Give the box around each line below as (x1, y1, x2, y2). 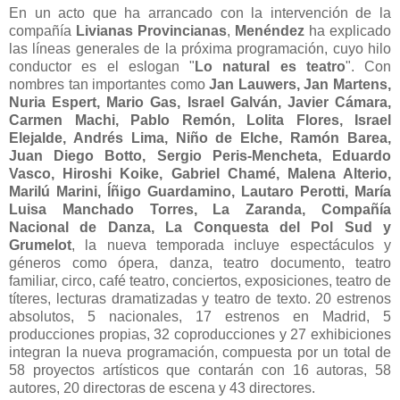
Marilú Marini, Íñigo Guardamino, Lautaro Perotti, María (9, 184, 391, 200)
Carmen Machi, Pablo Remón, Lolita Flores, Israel (9, 112, 391, 129)
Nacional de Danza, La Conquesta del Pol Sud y (9, 220, 391, 236)
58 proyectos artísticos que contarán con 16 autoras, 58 (9, 362, 391, 379)
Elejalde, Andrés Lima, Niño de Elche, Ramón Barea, (9, 130, 391, 146)
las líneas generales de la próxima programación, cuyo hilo (9, 41, 391, 57)
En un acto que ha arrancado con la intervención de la (9, 5, 391, 21)
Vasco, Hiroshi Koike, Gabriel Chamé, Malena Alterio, (9, 166, 391, 182)
